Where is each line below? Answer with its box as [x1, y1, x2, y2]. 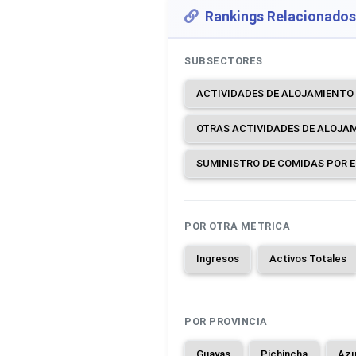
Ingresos [196, 252, 239, 265]
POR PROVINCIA [184, 315, 268, 328]
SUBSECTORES [184, 54, 263, 68]
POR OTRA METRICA [184, 219, 290, 233]
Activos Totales [269, 252, 346, 265]
